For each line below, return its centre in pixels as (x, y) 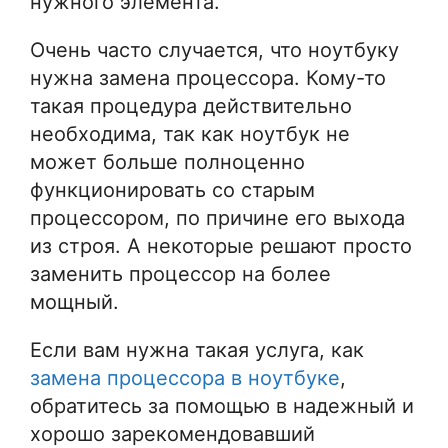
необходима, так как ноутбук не (190, 133)
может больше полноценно (167, 161)
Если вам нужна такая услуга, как (197, 349)
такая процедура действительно (191, 105)
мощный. (74, 301)
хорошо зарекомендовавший (172, 433)
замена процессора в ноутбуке (185, 377)
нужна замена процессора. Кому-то (208, 77)
